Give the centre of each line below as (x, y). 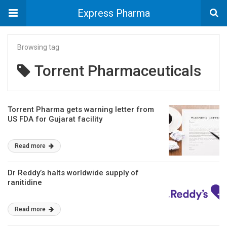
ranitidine (25, 182)
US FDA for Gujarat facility (55, 119)
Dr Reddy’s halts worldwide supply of (73, 173)
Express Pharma (113, 13)
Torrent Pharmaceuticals (118, 71)
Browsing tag (38, 47)
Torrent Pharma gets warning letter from (81, 109)
